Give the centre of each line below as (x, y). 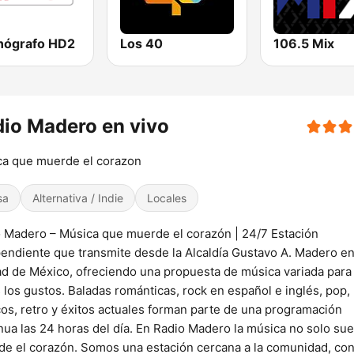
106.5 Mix (303, 44)
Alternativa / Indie (78, 198)
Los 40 (142, 44)
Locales (167, 198)
